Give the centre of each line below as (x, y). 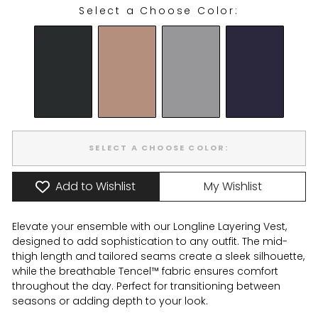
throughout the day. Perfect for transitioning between (146, 286)
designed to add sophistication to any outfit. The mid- (150, 241)
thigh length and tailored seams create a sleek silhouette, (158, 256)
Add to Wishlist (95, 186)
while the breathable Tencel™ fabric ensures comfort (145, 271)
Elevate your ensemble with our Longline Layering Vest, (149, 226)
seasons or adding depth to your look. (110, 301)
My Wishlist (232, 186)
